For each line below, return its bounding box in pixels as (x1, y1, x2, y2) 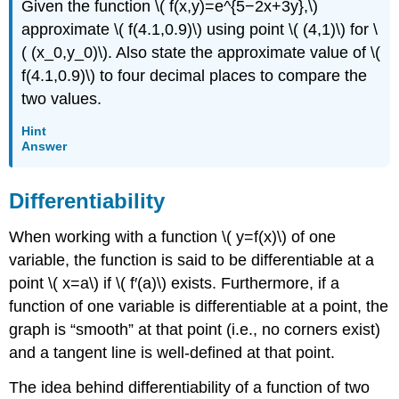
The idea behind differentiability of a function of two (9, 378, 370, 396)
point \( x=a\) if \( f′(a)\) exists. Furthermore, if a (9, 273, 340, 292)
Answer (21, 138, 68, 153)
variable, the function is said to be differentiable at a (9, 250, 375, 269)
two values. (21, 90, 102, 109)
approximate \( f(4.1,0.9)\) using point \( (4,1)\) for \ (21, 20, 379, 39)
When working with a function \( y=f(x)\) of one (9, 227, 337, 246)
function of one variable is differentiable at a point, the (9, 297, 389, 315)
